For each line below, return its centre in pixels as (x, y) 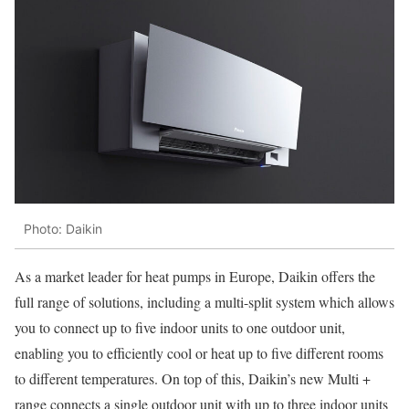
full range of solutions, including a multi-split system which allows (204, 301)
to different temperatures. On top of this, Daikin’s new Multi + (193, 378)
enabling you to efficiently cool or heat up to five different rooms (199, 352)
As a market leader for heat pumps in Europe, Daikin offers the (195, 276)
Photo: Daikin (63, 229)
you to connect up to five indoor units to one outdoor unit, (180, 327)
